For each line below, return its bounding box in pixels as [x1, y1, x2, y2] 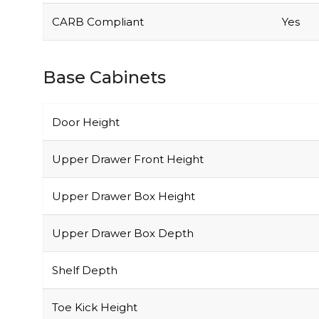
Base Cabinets [43, 66, 166, 88]
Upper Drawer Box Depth [52, 226, 194, 240]
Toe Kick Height [52, 300, 137, 314]
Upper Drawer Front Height [52, 152, 204, 166]
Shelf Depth [52, 263, 117, 277]
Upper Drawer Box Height [52, 189, 195, 203]
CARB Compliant [52, 14, 144, 28]
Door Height [52, 115, 120, 129]
